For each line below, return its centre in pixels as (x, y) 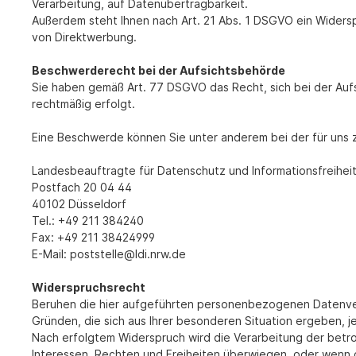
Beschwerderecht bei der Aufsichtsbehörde (159, 71)
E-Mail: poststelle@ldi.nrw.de (109, 254)
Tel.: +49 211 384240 (88, 221)
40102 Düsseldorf (79, 204)
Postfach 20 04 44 (82, 188)
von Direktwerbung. (84, 37)
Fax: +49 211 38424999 (93, 238)
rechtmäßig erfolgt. (83, 104)
